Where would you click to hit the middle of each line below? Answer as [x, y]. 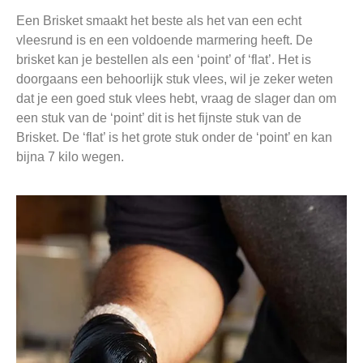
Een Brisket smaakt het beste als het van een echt [159, 21]
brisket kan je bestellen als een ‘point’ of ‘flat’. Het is [164, 60]
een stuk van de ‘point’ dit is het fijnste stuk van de [159, 118]
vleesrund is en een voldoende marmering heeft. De [164, 41]
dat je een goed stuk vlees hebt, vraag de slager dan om [176, 99]
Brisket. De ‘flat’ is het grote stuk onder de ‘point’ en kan [174, 138]
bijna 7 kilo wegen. [70, 157]
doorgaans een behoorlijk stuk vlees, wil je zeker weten [175, 79]
